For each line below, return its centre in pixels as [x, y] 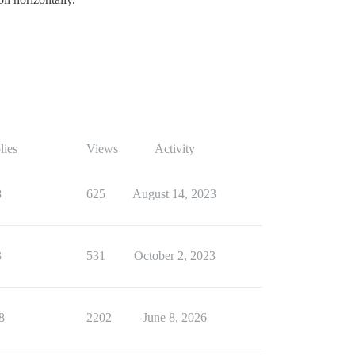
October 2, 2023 [174, 256]
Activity [174, 149]
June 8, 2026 [174, 318]
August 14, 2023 [174, 194]
